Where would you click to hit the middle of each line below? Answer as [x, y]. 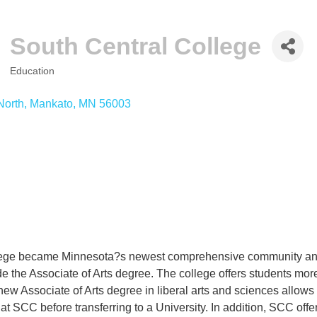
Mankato [51, 104]
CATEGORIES [41, 79]
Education [32, 71]
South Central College [136, 46]
